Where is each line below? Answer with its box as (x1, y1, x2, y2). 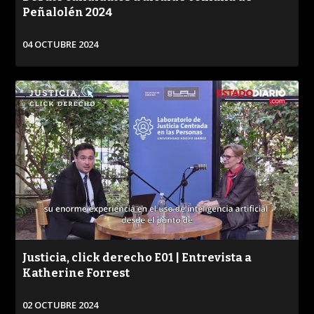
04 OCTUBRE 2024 (22, 38, 99, 51)
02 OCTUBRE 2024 (22, 298, 99, 311)
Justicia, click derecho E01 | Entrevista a (22, 250, 252, 264)
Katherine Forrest (22, 266, 130, 280)
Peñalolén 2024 (22, 6, 114, 20)
